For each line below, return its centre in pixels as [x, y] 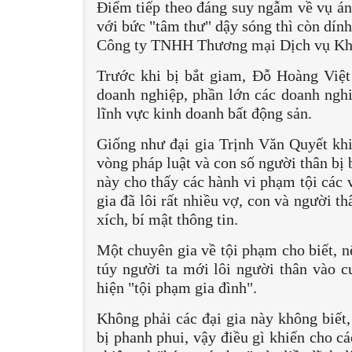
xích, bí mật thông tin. [169, 219]
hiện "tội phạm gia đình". [179, 287]
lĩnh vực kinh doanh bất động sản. [206, 113]
